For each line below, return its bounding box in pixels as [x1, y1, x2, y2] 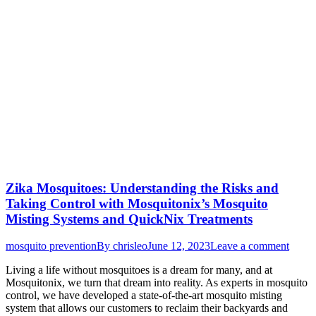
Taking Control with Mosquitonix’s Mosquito [6, 195, 268, 211]
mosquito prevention [6, 240, 97, 253]
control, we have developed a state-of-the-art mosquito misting [6, 289, 282, 302]
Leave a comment [210, 240, 289, 253]
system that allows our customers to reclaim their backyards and [6, 302, 288, 315]
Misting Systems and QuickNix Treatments [6, 211, 253, 226]
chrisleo [113, 240, 147, 253]
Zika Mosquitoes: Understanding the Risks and [6, 180, 279, 195]
